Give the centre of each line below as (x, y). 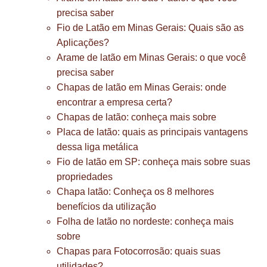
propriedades (85, 177)
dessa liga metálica (97, 147)
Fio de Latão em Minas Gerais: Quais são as (150, 28)
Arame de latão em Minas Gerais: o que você (151, 58)
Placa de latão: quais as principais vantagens (152, 132)
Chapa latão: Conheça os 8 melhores (135, 192)
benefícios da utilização (106, 207)
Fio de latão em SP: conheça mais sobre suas (153, 162)
